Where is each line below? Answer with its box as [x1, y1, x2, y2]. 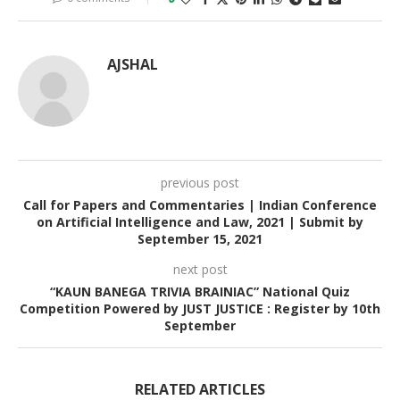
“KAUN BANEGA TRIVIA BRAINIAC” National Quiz [50, 282, 350, 300]
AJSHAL [107, 54, 158, 74]
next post [172, 260, 228, 278]
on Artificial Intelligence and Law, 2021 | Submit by [37, 212, 363, 230]
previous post [161, 173, 239, 191]
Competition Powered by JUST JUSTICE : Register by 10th [20, 299, 380, 317]
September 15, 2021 [137, 229, 262, 247]
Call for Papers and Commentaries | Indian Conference [23, 196, 377, 213]
